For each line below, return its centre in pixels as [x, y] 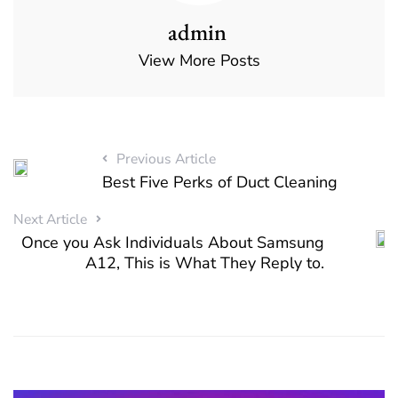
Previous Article [166, 159]
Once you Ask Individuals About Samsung [173, 243]
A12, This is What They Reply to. [205, 263]
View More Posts [199, 61]
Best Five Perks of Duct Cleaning [219, 183]
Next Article [50, 220]
